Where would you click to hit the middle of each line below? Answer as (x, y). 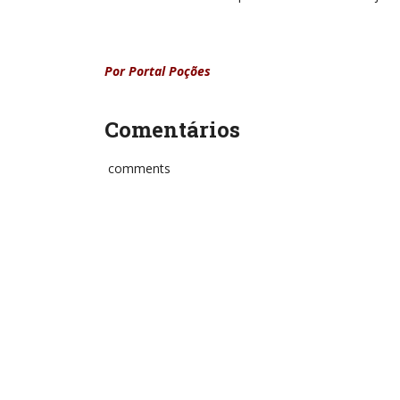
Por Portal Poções (159, 71)
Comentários (172, 129)
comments (137, 168)
